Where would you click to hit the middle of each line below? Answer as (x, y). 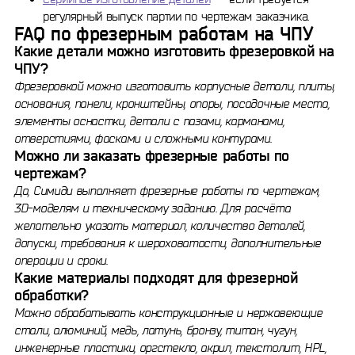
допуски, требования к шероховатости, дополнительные (168, 243)
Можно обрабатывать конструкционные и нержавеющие (168, 313)
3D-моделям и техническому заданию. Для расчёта (153, 208)
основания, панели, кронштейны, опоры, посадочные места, (172, 103)
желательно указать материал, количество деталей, (160, 225)
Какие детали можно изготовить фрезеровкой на (174, 51)
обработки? (52, 295)
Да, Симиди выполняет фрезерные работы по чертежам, (167, 191)
